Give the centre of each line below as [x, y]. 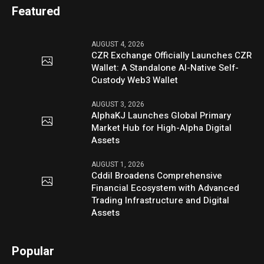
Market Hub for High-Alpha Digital [162, 128]
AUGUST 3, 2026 [118, 104]
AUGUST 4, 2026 [118, 44]
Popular [33, 251]
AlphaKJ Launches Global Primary [161, 115]
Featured [36, 11]
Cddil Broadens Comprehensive [157, 175]
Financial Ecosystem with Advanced [166, 188]
